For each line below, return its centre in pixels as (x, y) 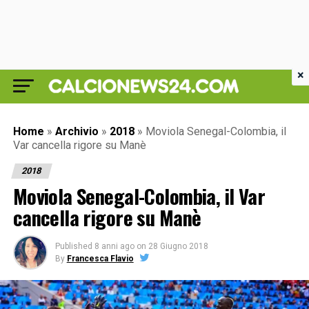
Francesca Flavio (100, 259)
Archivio (77, 131)
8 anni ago (114, 246)
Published (73, 246)
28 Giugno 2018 (178, 246)
